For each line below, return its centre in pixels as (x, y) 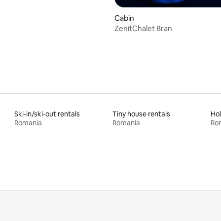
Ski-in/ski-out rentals (47, 114)
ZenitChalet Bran (143, 28)
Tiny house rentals (141, 114)
